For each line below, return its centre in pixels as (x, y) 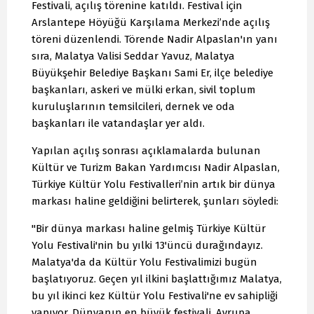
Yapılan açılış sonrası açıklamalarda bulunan (146, 150)
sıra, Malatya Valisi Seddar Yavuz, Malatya (133, 56)
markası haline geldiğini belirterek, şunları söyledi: (155, 201)
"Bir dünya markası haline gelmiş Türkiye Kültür (149, 228)
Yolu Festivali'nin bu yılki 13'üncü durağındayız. (147, 245)
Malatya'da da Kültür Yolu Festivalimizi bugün (144, 262)
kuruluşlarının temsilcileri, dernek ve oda (133, 106)
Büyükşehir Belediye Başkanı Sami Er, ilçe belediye (152, 73)
